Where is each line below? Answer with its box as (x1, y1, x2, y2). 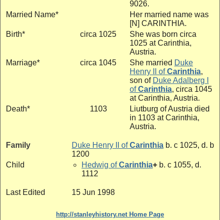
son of (130, 76, 153, 84)
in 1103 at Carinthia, (130, 113, 199, 122)
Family (6, 140, 30, 149)
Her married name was (130, 10, 209, 19)
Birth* (6, 29, 25, 38)
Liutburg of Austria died (130, 104, 210, 113)
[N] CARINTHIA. (130, 19, 189, 27)
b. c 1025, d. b (164, 140, 214, 149)
